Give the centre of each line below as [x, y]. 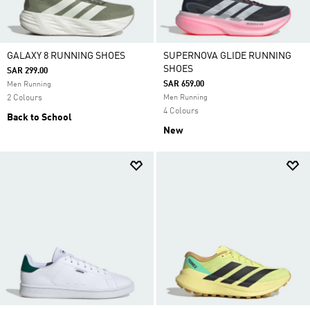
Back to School [39, 118]
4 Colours [181, 111]
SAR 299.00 [27, 71]
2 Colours [25, 98]
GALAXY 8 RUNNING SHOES [66, 56]
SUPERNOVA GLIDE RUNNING [227, 56]
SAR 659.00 [184, 84]
